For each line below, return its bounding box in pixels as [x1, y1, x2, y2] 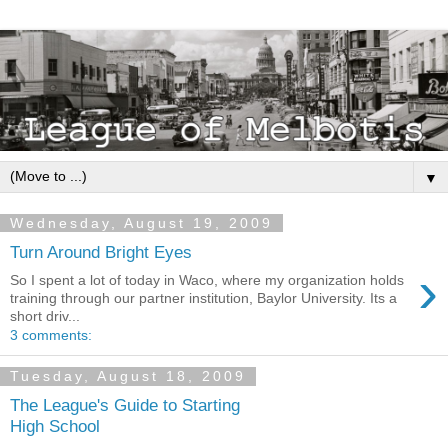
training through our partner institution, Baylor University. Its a [10, 290, 397, 307]
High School [10, 415, 100, 436]
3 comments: [10, 327, 92, 344]
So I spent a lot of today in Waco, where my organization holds [10, 272, 404, 289]
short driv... [10, 308, 80, 325]
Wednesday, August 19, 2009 [10, 214, 273, 231]
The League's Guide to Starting [10, 394, 240, 415]
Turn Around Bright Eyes [10, 241, 192, 262]
